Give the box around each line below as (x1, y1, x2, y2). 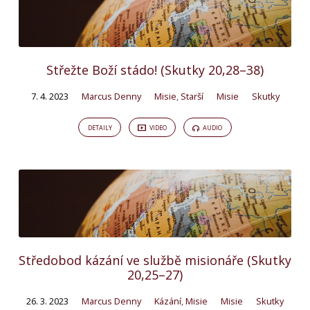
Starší (180, 89, 203, 102)
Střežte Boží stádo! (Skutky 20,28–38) (46, 61, 264, 78)
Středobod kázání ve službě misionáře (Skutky (19, 251, 291, 268)
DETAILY (87, 123, 112, 133)
